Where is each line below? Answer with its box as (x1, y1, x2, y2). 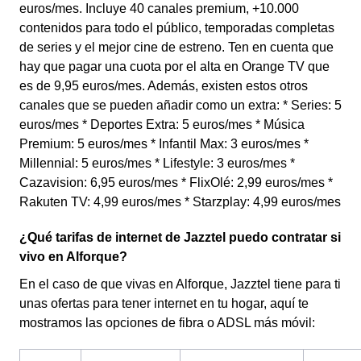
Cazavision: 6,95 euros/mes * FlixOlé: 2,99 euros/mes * (19, 176, 333, 189)
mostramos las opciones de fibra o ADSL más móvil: (19, 316, 322, 330)
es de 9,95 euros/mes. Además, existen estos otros (19, 79, 308, 93)
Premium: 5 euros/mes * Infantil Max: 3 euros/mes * (19, 137, 309, 151)
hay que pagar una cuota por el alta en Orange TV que (19, 60, 330, 73)
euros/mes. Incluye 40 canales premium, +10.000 (19, 2, 299, 15)
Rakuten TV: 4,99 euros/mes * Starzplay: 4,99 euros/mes (19, 195, 341, 209)
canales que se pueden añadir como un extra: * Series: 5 (19, 98, 342, 112)
